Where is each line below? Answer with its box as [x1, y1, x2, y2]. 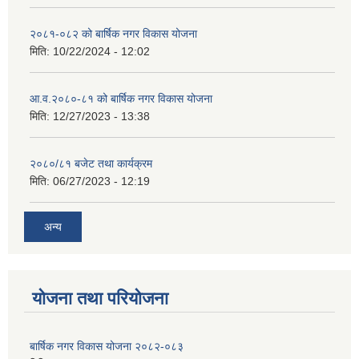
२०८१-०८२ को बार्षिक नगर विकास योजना [30, 27, 197, 41]
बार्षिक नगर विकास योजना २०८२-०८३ [30, 339, 184, 353]
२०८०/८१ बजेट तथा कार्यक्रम [30, 157, 152, 171]
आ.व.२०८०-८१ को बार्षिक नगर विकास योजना [30, 92, 212, 106]
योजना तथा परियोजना [32, 288, 168, 309]
